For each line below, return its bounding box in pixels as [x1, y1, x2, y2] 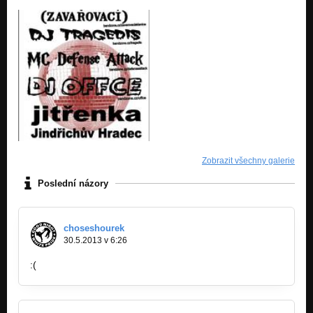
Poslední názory [38, 177, 108, 189]
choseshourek [64, 223, 124, 234]
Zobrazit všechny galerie [202, 156, 295, 166]
